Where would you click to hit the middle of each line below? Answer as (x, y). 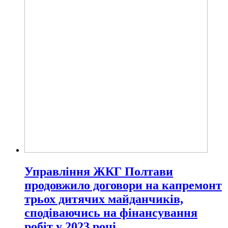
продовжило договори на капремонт (123, 185)
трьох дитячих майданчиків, (104, 199)
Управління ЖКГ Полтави (99, 171)
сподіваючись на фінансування (111, 212)
